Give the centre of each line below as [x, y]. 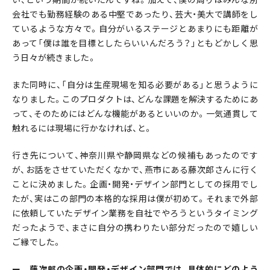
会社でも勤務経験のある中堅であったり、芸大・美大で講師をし [135, 14]
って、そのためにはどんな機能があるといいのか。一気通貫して [135, 114]
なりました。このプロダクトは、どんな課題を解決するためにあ [135, 99]
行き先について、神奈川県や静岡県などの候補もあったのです [135, 155]
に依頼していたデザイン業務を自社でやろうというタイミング [135, 213]
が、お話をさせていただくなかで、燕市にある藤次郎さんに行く [135, 170]
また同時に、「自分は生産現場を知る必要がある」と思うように [135, 85]
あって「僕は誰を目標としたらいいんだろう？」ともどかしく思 [135, 43]
